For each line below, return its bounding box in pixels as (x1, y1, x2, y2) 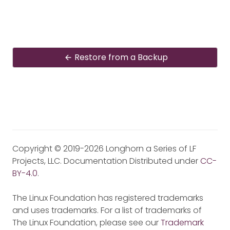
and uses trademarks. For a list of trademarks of (12, 204, 202, 216)
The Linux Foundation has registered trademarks (12, 192, 203, 204)
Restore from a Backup (74, 51, 168, 63)
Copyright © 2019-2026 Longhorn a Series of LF (12, 143, 196, 155)
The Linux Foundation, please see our (12, 217, 161, 228)
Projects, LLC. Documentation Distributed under (12, 155, 200, 167)
